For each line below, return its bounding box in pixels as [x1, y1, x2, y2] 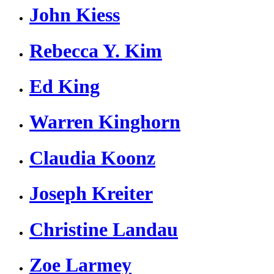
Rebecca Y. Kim [29, 39, 162, 62]
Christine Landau [29, 218, 178, 240]
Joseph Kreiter [29, 182, 153, 205]
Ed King [29, 75, 100, 97]
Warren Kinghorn [29, 111, 180, 133]
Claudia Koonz [29, 146, 155, 169]
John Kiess [29, 4, 120, 26]
